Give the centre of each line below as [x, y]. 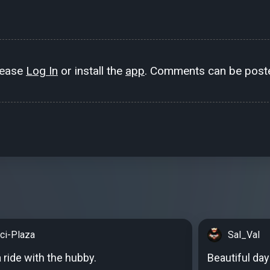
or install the [92, 71]
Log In [42, 71]
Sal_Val [244, 235]
